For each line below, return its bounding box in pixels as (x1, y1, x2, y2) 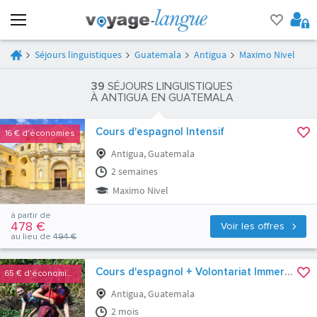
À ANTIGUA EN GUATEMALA (91, 92, 234, 103)
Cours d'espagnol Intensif (96, 127, 224, 137)
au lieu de (11, 233, 53, 241)
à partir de (11, 212, 51, 220)
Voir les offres (221, 221, 287, 231)
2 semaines (109, 165, 158, 178)
